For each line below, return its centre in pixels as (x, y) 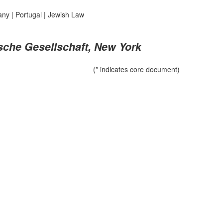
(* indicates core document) (136, 69)
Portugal (28, 14)
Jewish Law (66, 14)
